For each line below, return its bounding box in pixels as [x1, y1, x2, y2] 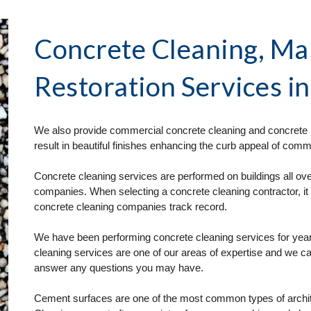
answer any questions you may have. [34, 262, 204, 274]
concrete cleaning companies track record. [34, 201, 230, 212]
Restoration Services [34, 70, 283, 102]
